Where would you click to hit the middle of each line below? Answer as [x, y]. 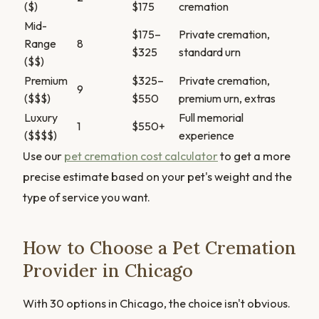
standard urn [210, 52]
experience [206, 135]
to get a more [254, 156]
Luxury [41, 117]
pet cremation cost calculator [141, 156]
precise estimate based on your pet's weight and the [157, 176]
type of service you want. [87, 197]
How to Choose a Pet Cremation [159, 247]
